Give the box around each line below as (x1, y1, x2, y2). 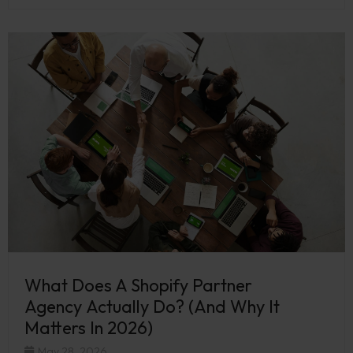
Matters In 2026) (24, 316, 157, 339)
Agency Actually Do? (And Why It (24, 295, 280, 318)
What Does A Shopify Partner (24, 273, 252, 296)
